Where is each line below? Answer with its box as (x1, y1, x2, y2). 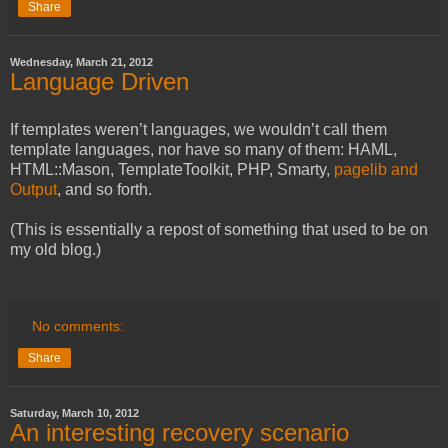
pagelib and (334, 160, 418, 178)
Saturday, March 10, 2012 (10, 406, 139, 419)
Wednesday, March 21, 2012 (10, 56, 153, 69)
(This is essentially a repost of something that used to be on (10, 220, 428, 238)
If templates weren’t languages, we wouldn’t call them (10, 120, 387, 138)
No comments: (32, 317, 125, 334)
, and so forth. (57, 180, 152, 198)
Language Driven (10, 68, 189, 96)
